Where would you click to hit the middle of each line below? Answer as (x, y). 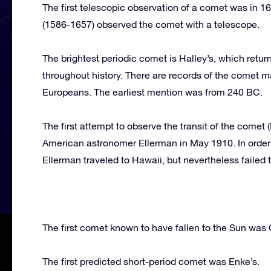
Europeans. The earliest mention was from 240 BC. (152, 92)
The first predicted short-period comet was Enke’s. (151, 261)
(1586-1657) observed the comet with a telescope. (151, 24)
